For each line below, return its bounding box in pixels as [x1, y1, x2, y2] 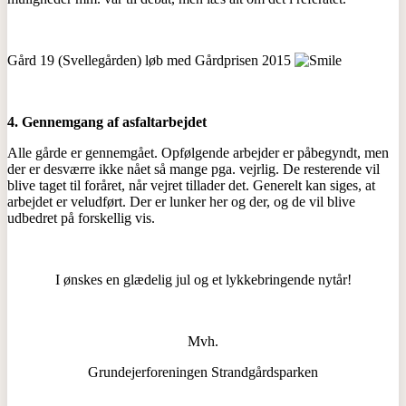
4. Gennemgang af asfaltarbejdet [7, 113, 207, 130]
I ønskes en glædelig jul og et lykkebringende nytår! [54, 271, 352, 287]
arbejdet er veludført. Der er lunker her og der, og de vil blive [7, 193, 355, 209]
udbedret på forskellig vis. [7, 209, 155, 226]
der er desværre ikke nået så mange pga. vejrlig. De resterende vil [7, 160, 380, 177]
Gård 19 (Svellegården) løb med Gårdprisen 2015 [7, 52, 295, 68]
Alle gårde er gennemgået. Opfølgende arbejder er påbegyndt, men [7, 144, 389, 160]
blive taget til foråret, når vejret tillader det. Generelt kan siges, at [7, 177, 375, 193]
